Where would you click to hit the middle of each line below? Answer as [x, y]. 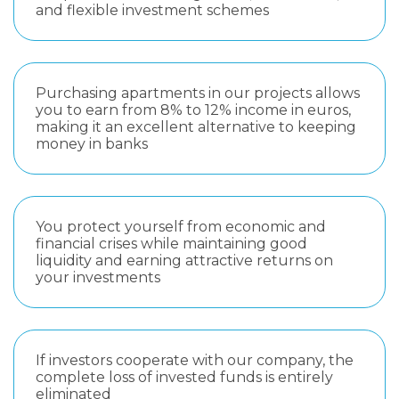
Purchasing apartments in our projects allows [198, 93]
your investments [98, 277]
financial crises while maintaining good [171, 244]
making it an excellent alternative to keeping [196, 127]
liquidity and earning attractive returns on [184, 261]
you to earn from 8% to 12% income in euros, [193, 110]
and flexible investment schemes [152, 10]
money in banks [92, 144]
